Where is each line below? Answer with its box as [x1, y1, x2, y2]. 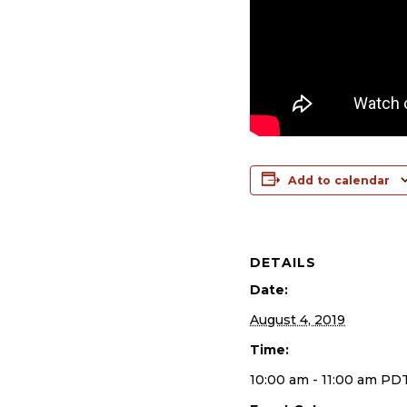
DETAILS [250, 253, 316, 271]
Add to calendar [288, 173, 390, 187]
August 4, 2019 [250, 311, 345, 328]
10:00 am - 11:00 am [250, 371, 381, 388]
